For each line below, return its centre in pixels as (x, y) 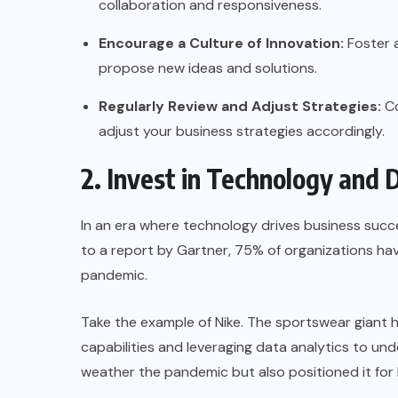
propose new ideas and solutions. (208, 68)
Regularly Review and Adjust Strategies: (240, 106)
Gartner (203, 250)
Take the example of (148, 322)
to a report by (129, 250)
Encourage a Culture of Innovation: (221, 43)
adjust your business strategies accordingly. (242, 131)
